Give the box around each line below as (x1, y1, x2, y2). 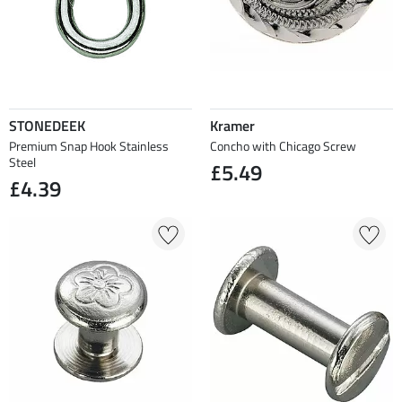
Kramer (210, 115, 255, 137)
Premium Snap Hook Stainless (9, 136, 169, 156)
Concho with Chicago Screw (210, 136, 356, 156)
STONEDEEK (9, 115, 85, 137)
